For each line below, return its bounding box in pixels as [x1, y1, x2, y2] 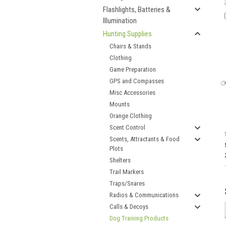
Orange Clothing [109, 112, 152, 120]
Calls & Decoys [109, 203, 148, 210]
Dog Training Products [109, 214, 168, 222]
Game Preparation [109, 66, 156, 73]
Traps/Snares [109, 180, 145, 187]
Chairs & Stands [109, 42, 151, 50]
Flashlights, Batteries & [103, 5, 171, 14]
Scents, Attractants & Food [109, 135, 180, 143]
